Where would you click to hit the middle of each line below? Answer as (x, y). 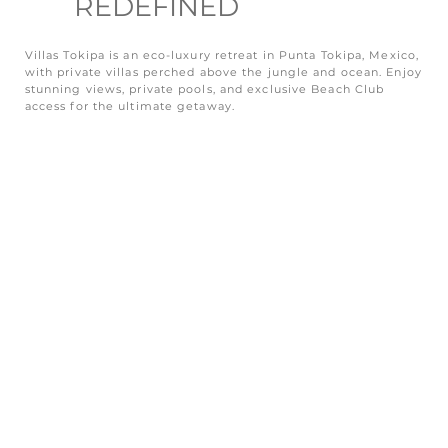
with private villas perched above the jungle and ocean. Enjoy (223, 71)
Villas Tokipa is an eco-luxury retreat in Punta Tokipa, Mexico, (222, 54)
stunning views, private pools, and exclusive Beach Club (204, 88)
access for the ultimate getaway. (129, 105)
